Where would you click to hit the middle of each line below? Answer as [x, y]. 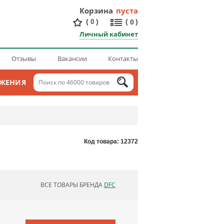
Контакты [123, 58]
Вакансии [72, 58]
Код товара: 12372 [111, 141]
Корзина [96, 10]
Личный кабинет [109, 34]
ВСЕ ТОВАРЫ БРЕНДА [72, 185]
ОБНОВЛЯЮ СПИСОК [103, 186]
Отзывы [24, 58]
